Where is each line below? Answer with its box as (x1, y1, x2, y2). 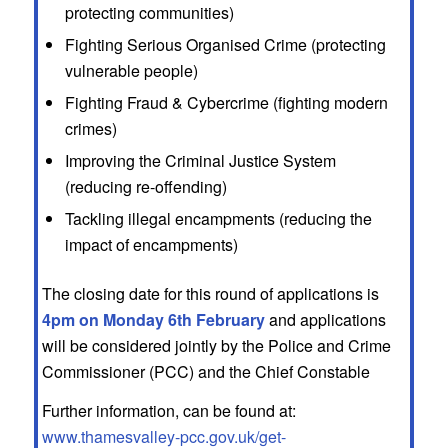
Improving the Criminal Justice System (64, 148, 336, 172)
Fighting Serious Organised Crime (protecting (64, 32, 386, 56)
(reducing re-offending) (64, 174, 227, 198)
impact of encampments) (64, 232, 238, 256)
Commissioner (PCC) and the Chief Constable (41, 359, 370, 383)
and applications (264, 307, 386, 331)
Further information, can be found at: (41, 399, 296, 423)
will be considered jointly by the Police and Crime (41, 333, 391, 357)
